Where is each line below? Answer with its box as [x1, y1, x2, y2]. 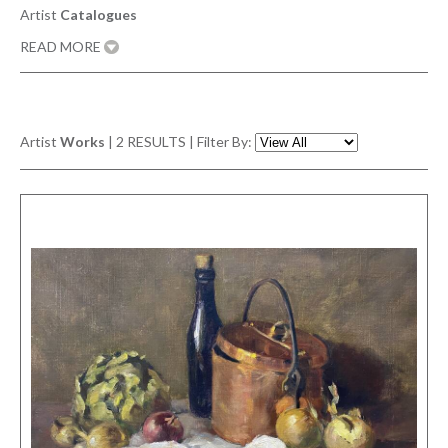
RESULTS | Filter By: [124, 132, 255, 150]
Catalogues [60, 5, 137, 23]
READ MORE [20, 37, 104, 55]
